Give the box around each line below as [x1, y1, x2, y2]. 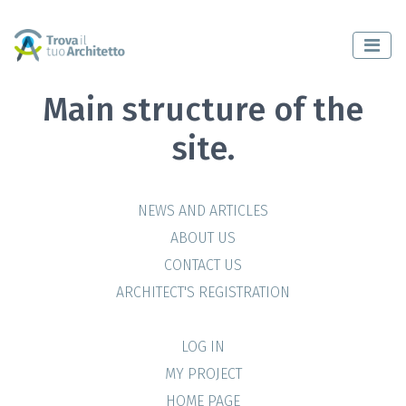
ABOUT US [170, 229, 236, 246]
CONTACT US [164, 256, 242, 274]
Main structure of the [43, 90, 363, 130]
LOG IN [181, 338, 225, 355]
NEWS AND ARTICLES [138, 202, 268, 219]
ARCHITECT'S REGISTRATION [116, 284, 290, 301]
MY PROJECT [164, 365, 242, 382]
